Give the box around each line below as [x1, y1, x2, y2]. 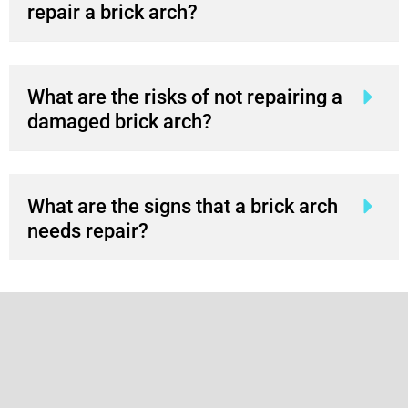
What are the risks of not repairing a [27, 85, 342, 108]
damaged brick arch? [27, 109, 212, 133]
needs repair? [27, 219, 148, 242]
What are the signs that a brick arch [27, 194, 338, 218]
